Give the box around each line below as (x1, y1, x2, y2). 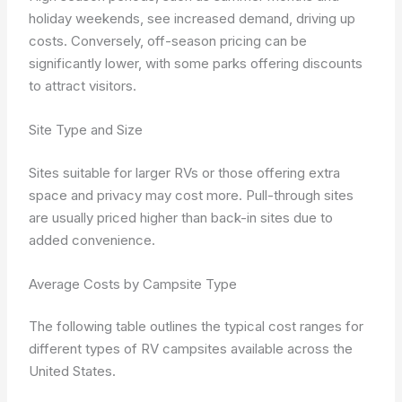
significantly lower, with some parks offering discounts (29, 55, 363, 72)
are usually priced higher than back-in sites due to (29, 208, 334, 226)
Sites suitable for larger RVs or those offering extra (29, 163, 341, 181)
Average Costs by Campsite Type (29, 275, 238, 293)
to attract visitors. (29, 77, 137, 94)
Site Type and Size (29, 121, 144, 138)
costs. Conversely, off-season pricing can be (29, 32, 308, 49)
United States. (29, 363, 117, 380)
